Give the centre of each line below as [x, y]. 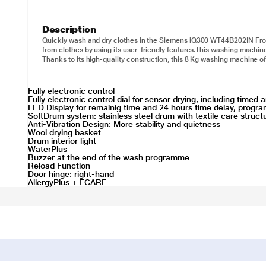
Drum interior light [62, 141]
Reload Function [59, 166]
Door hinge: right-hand [71, 174]
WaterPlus [48, 149]
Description [69, 29]
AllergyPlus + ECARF [67, 182]
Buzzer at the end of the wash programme [109, 157]
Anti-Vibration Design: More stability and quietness [124, 124]
